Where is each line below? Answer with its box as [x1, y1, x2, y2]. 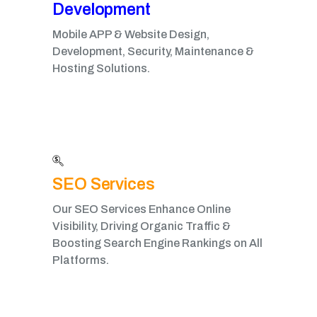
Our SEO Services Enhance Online [52, 203, 231, 215]
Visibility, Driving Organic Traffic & [52, 220, 231, 232]
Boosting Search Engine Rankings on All [52, 237, 263, 249]
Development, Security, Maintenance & [52, 45, 254, 57]
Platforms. [52, 254, 109, 266]
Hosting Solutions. [52, 62, 150, 74]
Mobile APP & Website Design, [52, 28, 209, 40]
